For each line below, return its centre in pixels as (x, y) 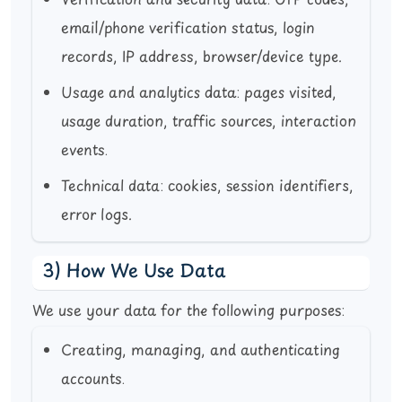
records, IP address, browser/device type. (201, 58)
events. (84, 151)
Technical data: (112, 187)
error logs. (96, 216)
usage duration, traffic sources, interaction (209, 122)
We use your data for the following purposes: (188, 312)
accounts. (93, 380)
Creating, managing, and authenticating (201, 351)
